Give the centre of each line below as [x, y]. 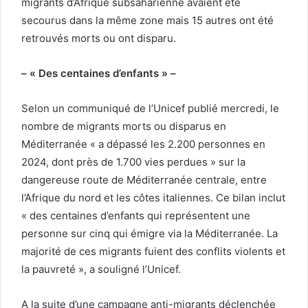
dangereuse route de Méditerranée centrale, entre [144, 179]
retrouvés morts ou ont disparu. [99, 38]
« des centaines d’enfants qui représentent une [136, 215]
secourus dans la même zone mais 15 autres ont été [147, 20]
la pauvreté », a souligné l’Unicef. [101, 269]
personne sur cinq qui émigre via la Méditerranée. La [150, 233]
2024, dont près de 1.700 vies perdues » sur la [133, 162]
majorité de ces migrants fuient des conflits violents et [153, 251]
